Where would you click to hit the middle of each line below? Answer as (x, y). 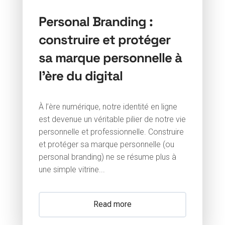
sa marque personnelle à (110, 57)
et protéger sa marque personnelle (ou (106, 144)
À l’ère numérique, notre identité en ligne (108, 106)
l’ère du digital (80, 75)
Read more (112, 204)
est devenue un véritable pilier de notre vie (112, 119)
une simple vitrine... (72, 169)
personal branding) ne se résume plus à (107, 157)
